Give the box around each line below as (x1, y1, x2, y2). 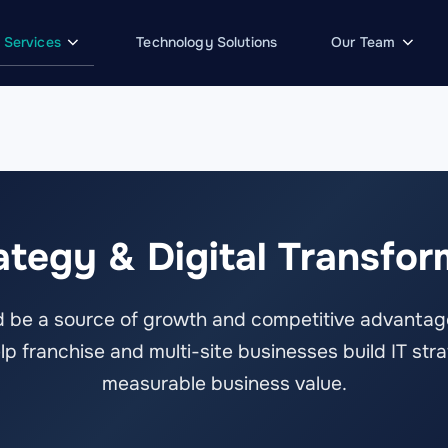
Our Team (331, 33, 396, 51)
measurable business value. (101, 371, 347, 396)
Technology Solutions (136, 33, 278, 51)
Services (3, 33, 61, 51)
